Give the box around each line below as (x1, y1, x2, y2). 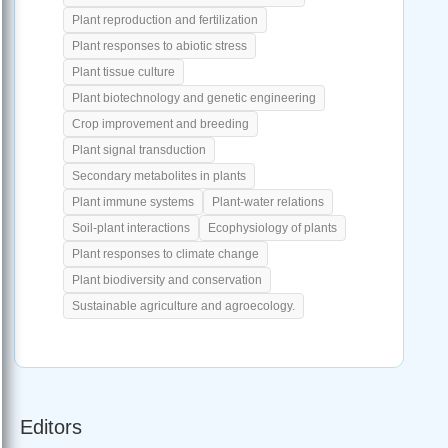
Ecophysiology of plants (208, 221, 337, 236)
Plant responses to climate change (72, 247, 259, 262)
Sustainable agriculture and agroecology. (72, 299, 295, 314)
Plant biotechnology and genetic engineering (72, 91, 316, 106)
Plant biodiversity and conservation (72, 273, 262, 288)
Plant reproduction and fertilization (72, 13, 258, 28)
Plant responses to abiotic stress (72, 39, 247, 54)
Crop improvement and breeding (72, 117, 249, 132)
